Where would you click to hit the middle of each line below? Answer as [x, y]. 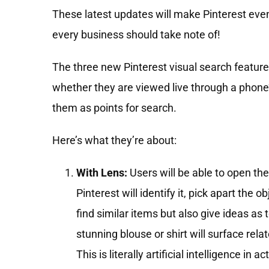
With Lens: [102, 172]
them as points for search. [114, 107]
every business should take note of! [136, 34]
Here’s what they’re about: [114, 140]
